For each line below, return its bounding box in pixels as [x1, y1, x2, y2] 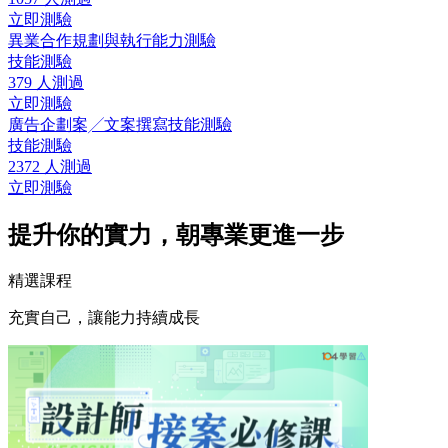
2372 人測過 [8, 157, 92, 175]
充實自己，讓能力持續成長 [8, 308, 200, 326]
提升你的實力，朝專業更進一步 [8, 221, 344, 248]
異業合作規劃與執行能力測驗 [8, 31, 216, 49]
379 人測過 [8, 73, 84, 91]
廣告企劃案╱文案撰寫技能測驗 [8, 115, 232, 133]
